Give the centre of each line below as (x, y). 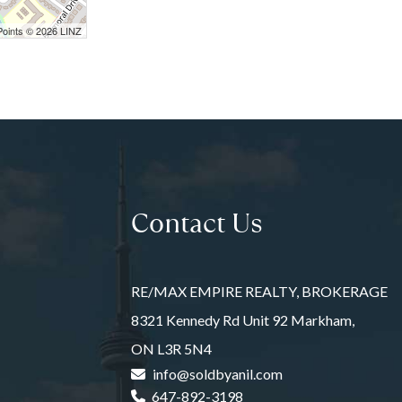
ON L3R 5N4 (171, 349)
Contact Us (197, 222)
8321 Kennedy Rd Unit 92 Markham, (242, 320)
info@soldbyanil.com (217, 374)
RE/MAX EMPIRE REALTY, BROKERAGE (259, 291)
